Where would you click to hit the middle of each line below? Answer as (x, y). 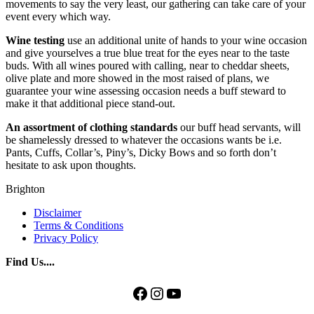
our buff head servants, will (239, 127)
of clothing (103, 127)
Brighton (25, 189)
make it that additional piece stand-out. (90, 103)
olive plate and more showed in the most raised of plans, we (137, 78)
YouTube (196, 293)
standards (154, 127)
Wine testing (35, 40)
